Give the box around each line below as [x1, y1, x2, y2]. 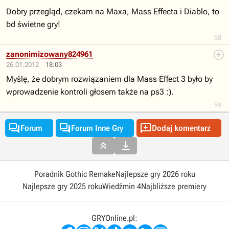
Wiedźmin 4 [102, 181, 141, 191]
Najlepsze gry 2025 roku [22, 181, 102, 191]
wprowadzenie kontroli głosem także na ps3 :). [6, 87, 174, 97]
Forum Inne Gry [71, 123, 123, 133]
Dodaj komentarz [152, 123, 211, 133]
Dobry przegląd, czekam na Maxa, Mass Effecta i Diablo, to [6, 7, 219, 16]
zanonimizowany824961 [6, 50, 93, 59]
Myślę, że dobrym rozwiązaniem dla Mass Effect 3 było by [6, 74, 213, 84]
